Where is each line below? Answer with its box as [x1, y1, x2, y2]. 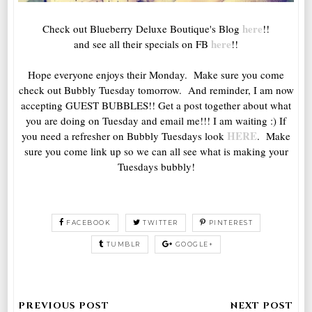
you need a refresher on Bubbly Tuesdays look [22, 128, 227, 143]
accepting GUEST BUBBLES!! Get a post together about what [21, 97, 291, 112]
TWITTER [143, 218, 178, 226]
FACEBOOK [66, 218, 111, 226]
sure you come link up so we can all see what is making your [24, 143, 288, 158]
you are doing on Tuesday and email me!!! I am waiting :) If [26, 113, 286, 127]
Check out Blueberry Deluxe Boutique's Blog [42, 21, 242, 36]
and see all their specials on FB [74, 36, 211, 51]
